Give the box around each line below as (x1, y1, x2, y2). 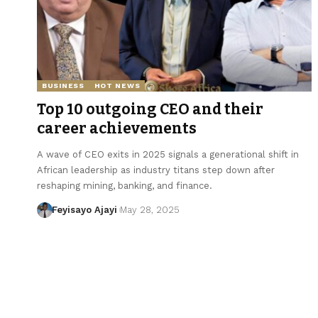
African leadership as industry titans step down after (37, 164, 275, 175)
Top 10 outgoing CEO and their (37, 99, 263, 119)
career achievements (37, 119, 197, 138)
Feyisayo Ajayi (51, 204, 117, 215)
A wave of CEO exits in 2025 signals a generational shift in (37, 148, 299, 160)
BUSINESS (42, 81, 84, 89)
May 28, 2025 (119, 204, 180, 215)
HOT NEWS (94, 81, 141, 89)
